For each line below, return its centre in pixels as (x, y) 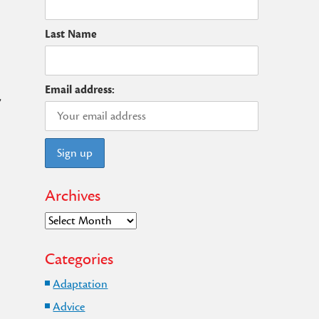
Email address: (79, 89)
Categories (79, 259)
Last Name (70, 34)
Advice (69, 307)
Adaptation (80, 284)
